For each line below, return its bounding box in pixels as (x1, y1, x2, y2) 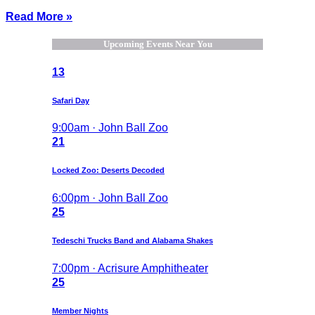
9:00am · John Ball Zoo (52, 122, 168, 134)
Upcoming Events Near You (103, 39, 212, 50)
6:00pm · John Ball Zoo (52, 192, 168, 205)
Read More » (6, 11, 72, 23)
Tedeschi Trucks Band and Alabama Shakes (52, 236, 213, 245)
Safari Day (52, 96, 89, 105)
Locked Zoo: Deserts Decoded (52, 166, 165, 175)
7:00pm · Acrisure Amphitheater (52, 262, 208, 275)
